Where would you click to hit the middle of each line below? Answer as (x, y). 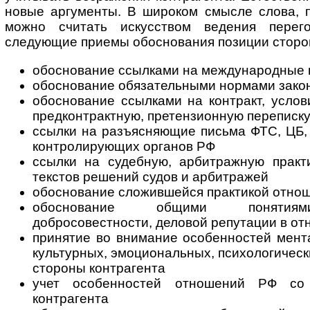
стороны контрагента (99, 268)
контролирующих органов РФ (124, 147)
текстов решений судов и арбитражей (151, 177)
